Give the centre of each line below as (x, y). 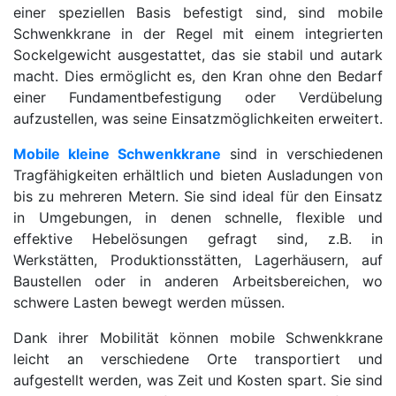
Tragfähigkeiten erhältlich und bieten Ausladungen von (198, 175)
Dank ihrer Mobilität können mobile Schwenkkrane (198, 338)
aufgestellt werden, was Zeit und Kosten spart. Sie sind (198, 380)
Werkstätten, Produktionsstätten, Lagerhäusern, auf (198, 260)
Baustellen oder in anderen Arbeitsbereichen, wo (198, 281)
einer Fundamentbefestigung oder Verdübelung (198, 97)
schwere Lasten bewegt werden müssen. (149, 302)
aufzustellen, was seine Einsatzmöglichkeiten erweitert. (198, 118)
